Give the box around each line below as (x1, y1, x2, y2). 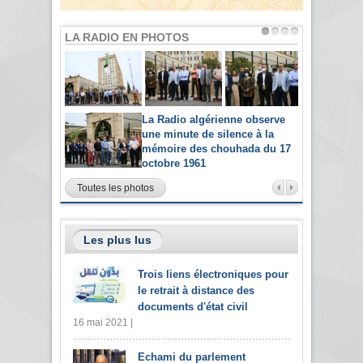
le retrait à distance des (138, 284, 254, 297)
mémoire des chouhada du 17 (142, 142, 291, 155)
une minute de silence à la (142, 127, 274, 140)
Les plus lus (83, 233, 152, 246)
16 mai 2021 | (73, 316, 133, 328)
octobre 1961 (142, 156, 206, 169)
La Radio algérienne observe (142, 113, 285, 126)
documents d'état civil (138, 300, 248, 313)
